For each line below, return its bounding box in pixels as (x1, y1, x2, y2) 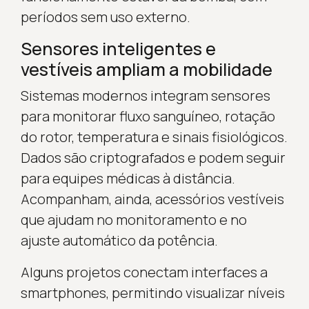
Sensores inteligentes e (20, 36, 216, 61)
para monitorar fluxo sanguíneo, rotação (20, 106, 275, 126)
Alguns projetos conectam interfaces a (20, 262, 268, 281)
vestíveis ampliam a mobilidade (20, 57, 272, 81)
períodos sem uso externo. (20, 7, 190, 26)
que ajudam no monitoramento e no (20, 210, 247, 229)
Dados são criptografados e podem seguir (20, 148, 286, 167)
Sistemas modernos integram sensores (20, 86, 270, 105)
